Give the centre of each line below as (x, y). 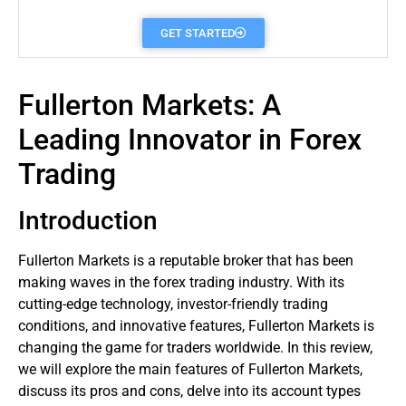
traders (189, 348)
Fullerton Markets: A (150, 105)
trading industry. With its (265, 282)
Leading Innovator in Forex (190, 140)
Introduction (88, 221)
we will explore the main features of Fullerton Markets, (190, 369)
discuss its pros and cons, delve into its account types (189, 391)
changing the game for (92, 348)
